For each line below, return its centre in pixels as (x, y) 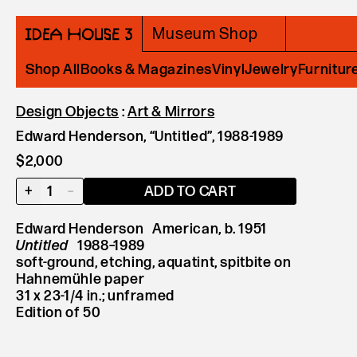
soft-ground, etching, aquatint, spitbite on (154, 263)
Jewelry (271, 70)
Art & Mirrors (171, 112)
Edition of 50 (59, 313)
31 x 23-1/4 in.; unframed (96, 296)
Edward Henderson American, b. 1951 (142, 229)
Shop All (53, 70)
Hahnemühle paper (80, 279)
